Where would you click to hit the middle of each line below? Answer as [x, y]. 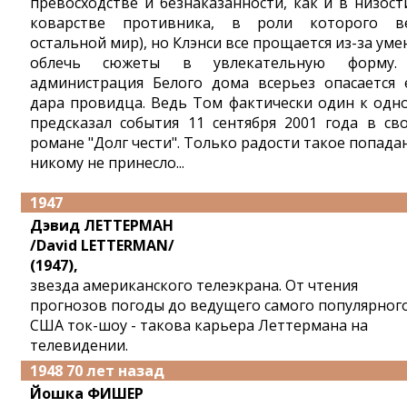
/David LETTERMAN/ [102, 245]
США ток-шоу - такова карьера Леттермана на [199, 325]
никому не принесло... [107, 163]
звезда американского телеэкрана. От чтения [194, 285]
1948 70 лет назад [97, 371]
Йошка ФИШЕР [87, 393]
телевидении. [79, 345]
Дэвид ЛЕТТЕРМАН [102, 225]
